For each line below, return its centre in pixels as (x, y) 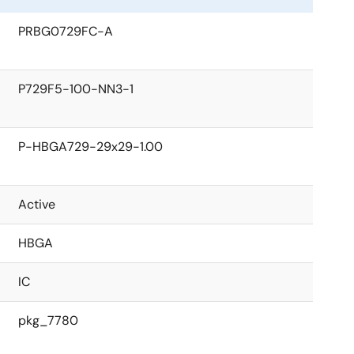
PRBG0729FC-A (66, 31)
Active (37, 204)
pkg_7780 (48, 320)
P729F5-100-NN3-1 (76, 89)
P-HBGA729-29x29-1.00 (90, 147)
